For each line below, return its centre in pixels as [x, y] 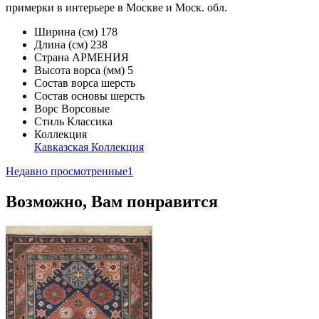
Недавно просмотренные [67, 171]
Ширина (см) [66, 31]
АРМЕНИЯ [100, 57]
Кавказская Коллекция [89, 147]
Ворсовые [85, 108]
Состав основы [71, 95]
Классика [90, 121]
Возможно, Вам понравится [112, 201]
